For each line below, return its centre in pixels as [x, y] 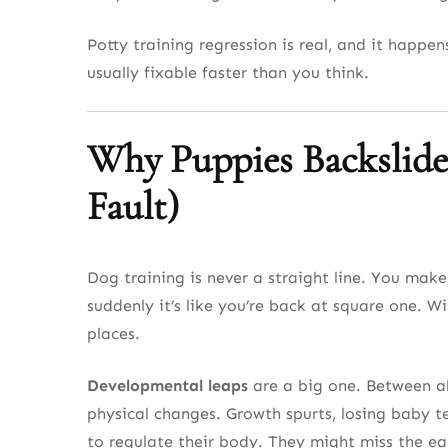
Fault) [133, 206]
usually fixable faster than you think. [228, 73]
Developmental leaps [167, 385]
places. [113, 333]
